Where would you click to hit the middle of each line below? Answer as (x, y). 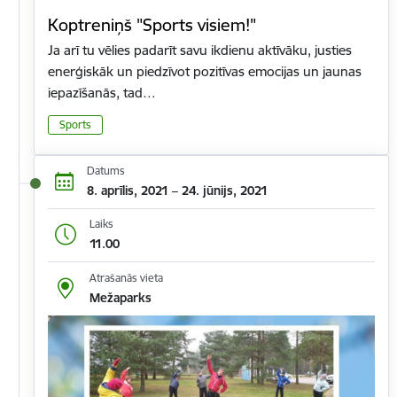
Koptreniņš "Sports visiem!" (152, 25)
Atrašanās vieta (126, 277)
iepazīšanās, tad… (102, 93)
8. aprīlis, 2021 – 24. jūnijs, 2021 (177, 191)
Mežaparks (120, 297)
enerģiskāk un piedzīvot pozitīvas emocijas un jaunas (205, 72)
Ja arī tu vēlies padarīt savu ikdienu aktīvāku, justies (200, 51)
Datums (105, 171)
